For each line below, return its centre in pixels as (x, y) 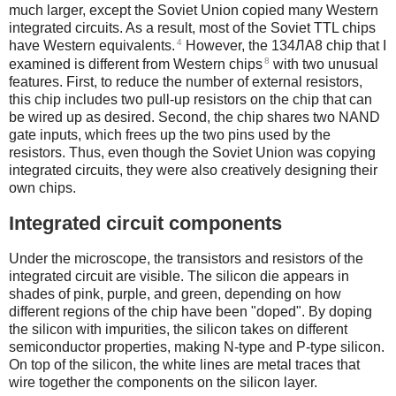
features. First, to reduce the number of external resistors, (186, 81)
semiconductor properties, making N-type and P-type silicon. (197, 346)
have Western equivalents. (92, 46)
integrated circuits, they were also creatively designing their (193, 170)
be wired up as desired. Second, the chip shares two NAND (194, 117)
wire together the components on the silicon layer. (163, 382)
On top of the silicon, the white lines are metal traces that (184, 364)
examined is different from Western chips (136, 64)
